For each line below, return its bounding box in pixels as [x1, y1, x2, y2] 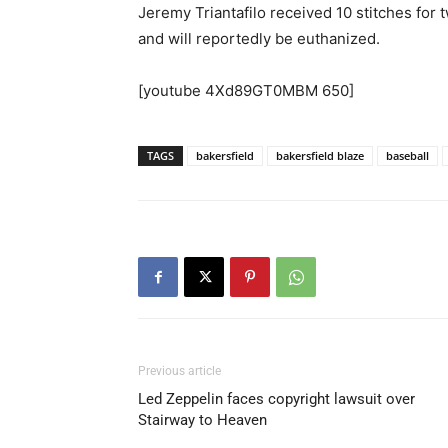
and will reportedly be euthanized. [138, 29, 380, 48]
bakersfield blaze [276, 148, 364, 163]
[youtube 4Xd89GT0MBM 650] [138, 81, 354, 100]
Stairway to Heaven [138, 411, 267, 429]
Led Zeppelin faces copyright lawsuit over [138, 390, 415, 408]
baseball [386, 148, 429, 163]
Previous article [138, 364, 221, 378]
